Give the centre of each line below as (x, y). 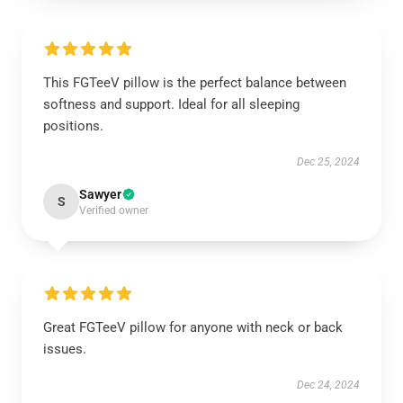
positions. (73, 126)
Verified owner (114, 210)
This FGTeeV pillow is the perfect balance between (195, 83)
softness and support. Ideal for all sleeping (171, 104)
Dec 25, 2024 (328, 162)
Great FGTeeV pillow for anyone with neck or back (193, 327)
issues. (65, 349)
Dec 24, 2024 (328, 385)
